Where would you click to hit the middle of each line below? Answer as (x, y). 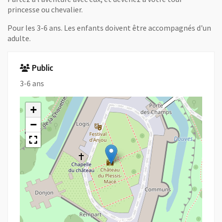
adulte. (19, 38)
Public (42, 69)
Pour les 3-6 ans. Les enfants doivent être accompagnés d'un (109, 28)
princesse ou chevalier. (45, 9)
